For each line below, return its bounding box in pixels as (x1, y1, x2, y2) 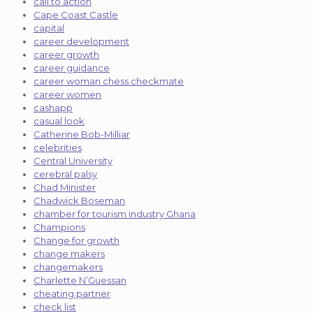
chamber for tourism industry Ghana (34, 208, 196, 219)
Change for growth (34, 234, 119, 246)
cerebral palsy (34, 168, 97, 180)
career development (34, 35, 129, 47)
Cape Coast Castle (34, 8, 118, 20)
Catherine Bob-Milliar (34, 128, 130, 140)
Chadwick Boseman (34, 194, 125, 206)
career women (34, 88, 101, 100)
